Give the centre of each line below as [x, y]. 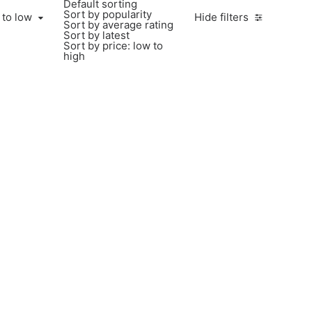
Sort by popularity [108, 14]
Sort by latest [96, 35]
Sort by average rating [118, 25]
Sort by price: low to [113, 46]
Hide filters [221, 17]
